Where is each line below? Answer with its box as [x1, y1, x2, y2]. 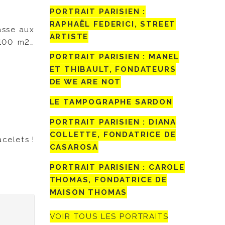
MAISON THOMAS [49, 188, 128, 197]
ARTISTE [49, 32, 89, 42]
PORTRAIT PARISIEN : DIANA [49, 118, 177, 127]
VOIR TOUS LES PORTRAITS [49, 211, 169, 221]
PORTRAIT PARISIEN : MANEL [49, 52, 180, 62]
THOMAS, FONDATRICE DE [49, 175, 167, 185]
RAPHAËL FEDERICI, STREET [49, 20, 176, 29]
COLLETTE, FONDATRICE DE [49, 130, 176, 140]
